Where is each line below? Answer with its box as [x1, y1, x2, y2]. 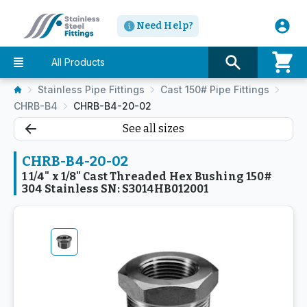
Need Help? [136, 20, 193, 32]
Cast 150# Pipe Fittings [160, 84, 269, 95]
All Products [51, 56, 105, 68]
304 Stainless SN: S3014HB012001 [22, 182, 208, 195]
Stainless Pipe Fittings [38, 84, 145, 95]
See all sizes [123, 122, 184, 135]
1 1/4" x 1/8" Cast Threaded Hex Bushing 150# [22, 170, 273, 183]
